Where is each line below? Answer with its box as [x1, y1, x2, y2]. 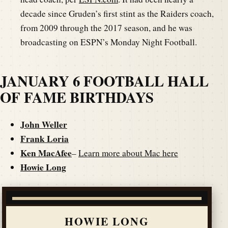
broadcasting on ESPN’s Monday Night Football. [20, 36, 197, 48]
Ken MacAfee [20, 146, 72, 159]
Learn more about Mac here [78, 147, 178, 159]
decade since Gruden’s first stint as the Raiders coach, [20, 7, 214, 19]
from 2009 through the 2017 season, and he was [20, 21, 192, 34]
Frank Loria [20, 132, 69, 145]
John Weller [20, 118, 67, 131]
